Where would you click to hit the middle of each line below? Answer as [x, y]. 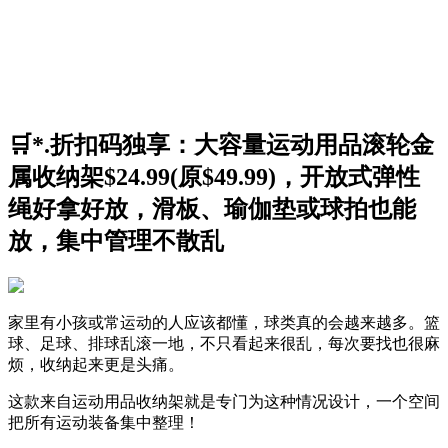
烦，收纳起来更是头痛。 [96, 364]
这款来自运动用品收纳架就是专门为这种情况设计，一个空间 [224, 401]
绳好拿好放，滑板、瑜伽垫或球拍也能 [212, 208]
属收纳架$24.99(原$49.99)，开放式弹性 [214, 176]
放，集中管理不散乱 [116, 240]
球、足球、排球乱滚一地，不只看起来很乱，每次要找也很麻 [224, 343]
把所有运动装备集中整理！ [104, 422]
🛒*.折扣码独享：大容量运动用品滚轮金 [221, 144]
